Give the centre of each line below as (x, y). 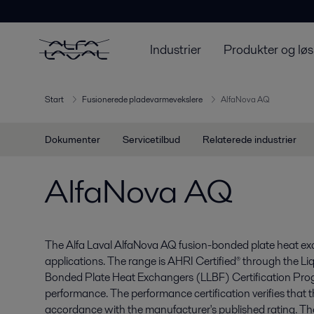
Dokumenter (73, 139)
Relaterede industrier (250, 139)
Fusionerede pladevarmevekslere (142, 100)
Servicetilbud (151, 139)
